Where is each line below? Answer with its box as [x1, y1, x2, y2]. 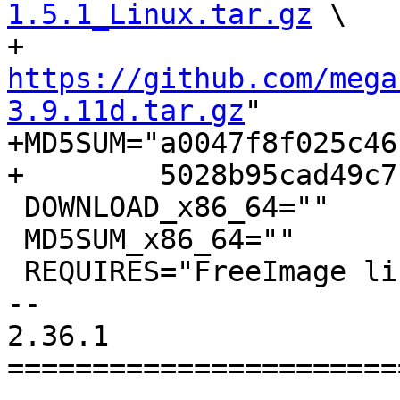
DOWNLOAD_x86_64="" [7, 191, 24, 224]
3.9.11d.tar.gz [7, 95, 245, 128]
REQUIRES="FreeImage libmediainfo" [7, 255, 24, 288]
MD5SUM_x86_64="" [7, 223, 24, 256]
